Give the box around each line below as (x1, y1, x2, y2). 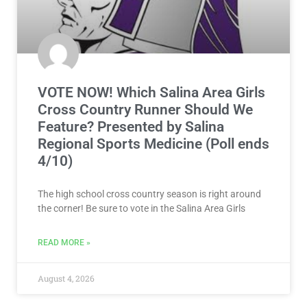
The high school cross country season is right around (38, 188, 261, 199)
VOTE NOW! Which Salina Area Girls (38, 84, 265, 101)
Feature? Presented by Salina (38, 118, 224, 135)
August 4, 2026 (38, 272, 95, 284)
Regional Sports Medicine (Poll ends (38, 135, 269, 152)
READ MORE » (38, 237, 90, 247)
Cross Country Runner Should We (38, 101, 253, 118)
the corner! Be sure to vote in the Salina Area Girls (38, 202, 245, 214)
